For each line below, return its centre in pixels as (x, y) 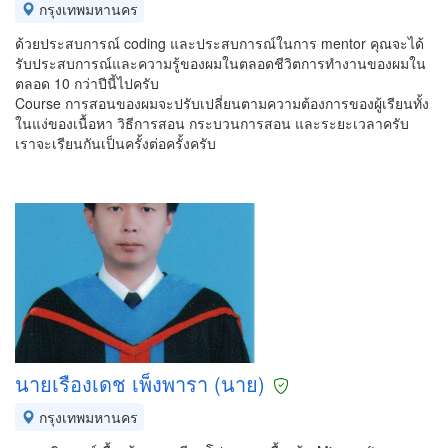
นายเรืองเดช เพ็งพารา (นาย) (140, 383)
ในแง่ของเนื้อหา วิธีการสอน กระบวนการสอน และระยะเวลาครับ (212, 123)
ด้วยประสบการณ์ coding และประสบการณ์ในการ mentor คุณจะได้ (219, 43)
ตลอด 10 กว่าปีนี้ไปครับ (87, 83)
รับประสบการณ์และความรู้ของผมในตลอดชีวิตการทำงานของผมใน (220, 63)
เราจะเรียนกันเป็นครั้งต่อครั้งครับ (115, 143)
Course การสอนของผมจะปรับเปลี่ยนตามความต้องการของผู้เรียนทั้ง (222, 103)
